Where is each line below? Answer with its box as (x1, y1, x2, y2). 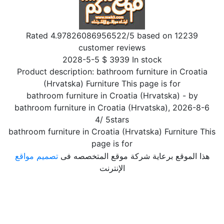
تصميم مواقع (14, 151, 58, 161)
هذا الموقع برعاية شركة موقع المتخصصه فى (57, 151, 209, 161)
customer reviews (78, 42, 145, 52)
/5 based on (126, 30, 174, 40)
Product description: (16, 66, 96, 76)
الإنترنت (99, 163, 125, 173)
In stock (131, 54, 162, 64)
